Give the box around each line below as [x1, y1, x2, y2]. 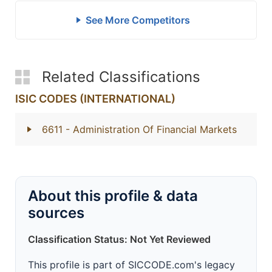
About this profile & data [28, 187, 198, 205]
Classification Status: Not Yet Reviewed [28, 233, 211, 245]
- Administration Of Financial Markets [66, 123, 237, 135]
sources [28, 204, 84, 222]
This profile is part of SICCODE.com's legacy [28, 259, 235, 271]
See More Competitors [85, 14, 190, 26]
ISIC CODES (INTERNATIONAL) [15, 92, 175, 105]
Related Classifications [42, 68, 200, 86]
